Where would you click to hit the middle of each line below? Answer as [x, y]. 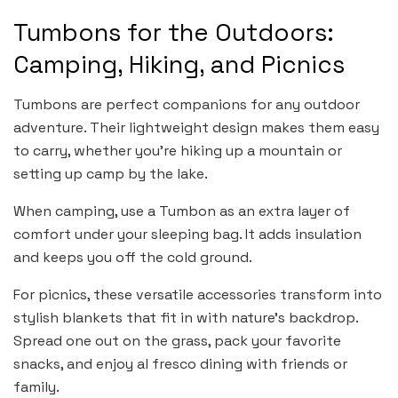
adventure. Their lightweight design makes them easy [196, 127]
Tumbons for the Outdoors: [174, 33]
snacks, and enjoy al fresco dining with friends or [180, 363]
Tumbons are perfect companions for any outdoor [187, 104]
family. [36, 386]
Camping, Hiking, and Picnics [179, 65]
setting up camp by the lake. [111, 173]
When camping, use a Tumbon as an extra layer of [182, 211]
